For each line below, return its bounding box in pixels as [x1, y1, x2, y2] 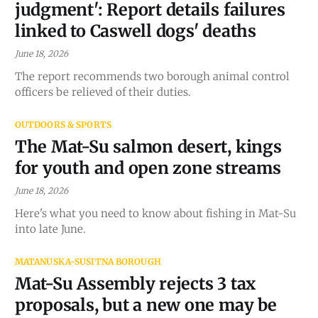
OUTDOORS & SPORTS [14, 119, 111, 130]
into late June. [14, 221, 86, 236]
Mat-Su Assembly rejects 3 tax [14, 273, 256, 294]
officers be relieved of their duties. [14, 84, 191, 99]
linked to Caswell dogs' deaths [14, 20, 256, 41]
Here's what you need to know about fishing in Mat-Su [14, 206, 296, 220]
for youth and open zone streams [14, 157, 281, 178]
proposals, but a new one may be [14, 294, 277, 315]
